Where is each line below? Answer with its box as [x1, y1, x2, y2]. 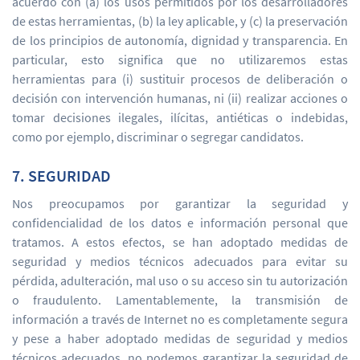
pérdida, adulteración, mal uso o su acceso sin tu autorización [12, 272, 348, 288]
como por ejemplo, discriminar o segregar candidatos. [12, 129, 304, 145]
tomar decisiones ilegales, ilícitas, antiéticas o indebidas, [12, 109, 348, 125]
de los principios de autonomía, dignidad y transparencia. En [12, 32, 348, 48]
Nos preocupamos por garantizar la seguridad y [12, 195, 348, 211]
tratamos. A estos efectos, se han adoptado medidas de [12, 234, 348, 250]
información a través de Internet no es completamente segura [12, 311, 348, 327]
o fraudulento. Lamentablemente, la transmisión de [12, 292, 348, 308]
